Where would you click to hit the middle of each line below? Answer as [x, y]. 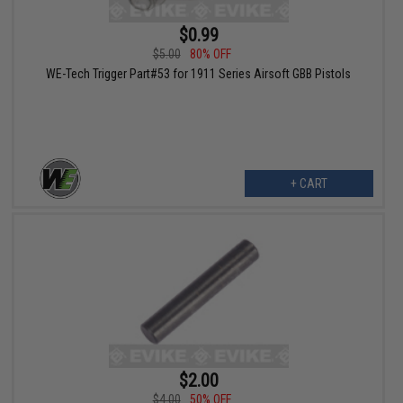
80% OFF [210, 54]
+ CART [309, 183]
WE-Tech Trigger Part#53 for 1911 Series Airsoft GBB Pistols [199, 73]
